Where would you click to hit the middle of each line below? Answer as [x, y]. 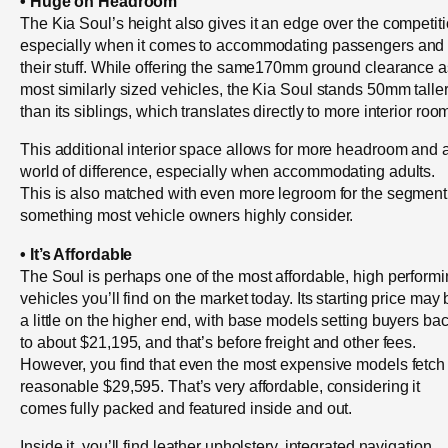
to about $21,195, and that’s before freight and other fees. [218, 341]
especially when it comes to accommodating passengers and [232, 45]
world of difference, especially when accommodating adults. [228, 171]
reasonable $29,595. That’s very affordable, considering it [220, 385]
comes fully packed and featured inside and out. [186, 407]
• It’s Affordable [76, 253]
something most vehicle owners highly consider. [187, 215]
